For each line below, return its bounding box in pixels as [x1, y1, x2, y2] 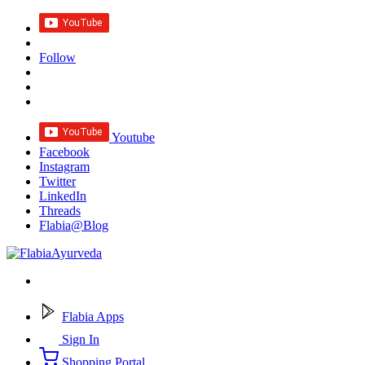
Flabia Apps [62, 310, 124, 323]
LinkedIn [39, 189, 86, 203]
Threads [39, 204, 81, 218]
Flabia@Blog [39, 218, 108, 232]
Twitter [39, 174, 76, 188]
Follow [39, 51, 76, 64]
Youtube [109, 130, 155, 144]
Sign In [62, 332, 99, 346]
